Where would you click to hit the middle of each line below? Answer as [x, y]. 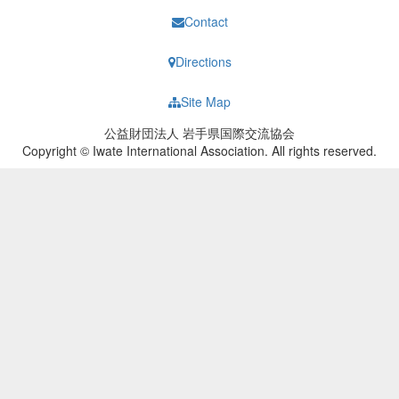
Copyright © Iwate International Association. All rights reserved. [199, 151]
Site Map [206, 102]
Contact [206, 21]
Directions [203, 61]
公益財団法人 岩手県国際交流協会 [199, 133]
